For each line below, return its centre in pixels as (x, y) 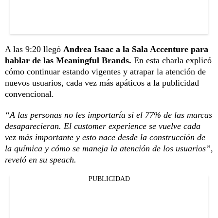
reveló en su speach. (41, 159)
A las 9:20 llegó (34, 49)
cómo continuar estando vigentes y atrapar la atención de (105, 71)
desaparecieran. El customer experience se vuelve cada (103, 126)
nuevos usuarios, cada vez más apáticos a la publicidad (102, 82)
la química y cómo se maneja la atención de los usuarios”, (109, 148)
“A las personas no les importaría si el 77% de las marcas (109, 115)
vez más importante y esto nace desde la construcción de (105, 137)
